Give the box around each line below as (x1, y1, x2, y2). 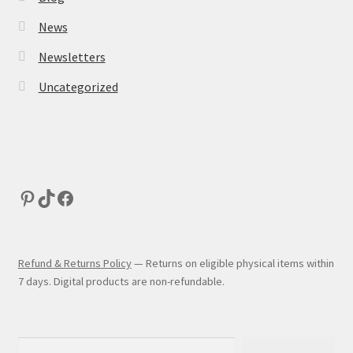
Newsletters (38, 49, 106, 65)
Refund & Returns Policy (17, 256, 132, 271)
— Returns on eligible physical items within (131, 256, 334, 271)
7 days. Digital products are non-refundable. (17, 274, 225, 289)
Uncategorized (38, 79, 118, 95)
